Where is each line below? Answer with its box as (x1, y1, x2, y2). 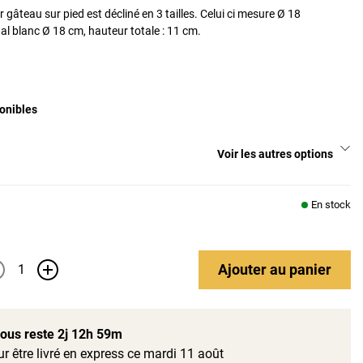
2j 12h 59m (58, 326, 122, 342)
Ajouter (218, 260, 270, 278)
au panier (270, 260, 331, 278)
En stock (311, 199, 351, 211)
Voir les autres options (217, 147, 333, 161)
